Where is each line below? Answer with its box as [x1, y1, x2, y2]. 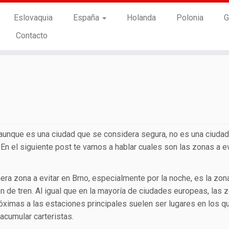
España [73, 13, 101, 22]
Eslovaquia [13, 13, 53, 22]
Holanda [126, 13, 156, 22]
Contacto [15, 31, 48, 40]
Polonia [176, 13, 203, 22]
